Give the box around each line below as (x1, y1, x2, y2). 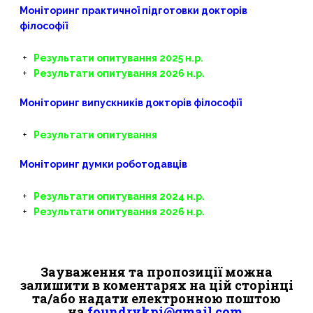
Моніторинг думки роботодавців (19, 159, 187, 170)
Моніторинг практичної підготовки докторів (19, 5, 247, 16)
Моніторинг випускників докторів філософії (19, 97, 242, 108)
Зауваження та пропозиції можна (41, 263, 272, 280)
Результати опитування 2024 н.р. (33, 191, 205, 202)
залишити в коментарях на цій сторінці (20, 277, 293, 293)
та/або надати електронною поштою (32, 290, 281, 307)
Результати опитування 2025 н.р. (33, 52, 203, 64)
